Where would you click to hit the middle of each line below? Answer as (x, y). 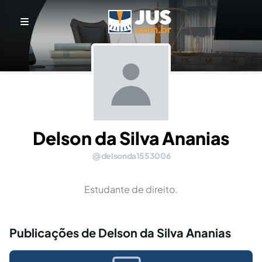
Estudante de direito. (131, 189)
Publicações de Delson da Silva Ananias (120, 232)
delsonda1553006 (136, 155)
